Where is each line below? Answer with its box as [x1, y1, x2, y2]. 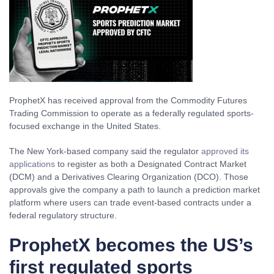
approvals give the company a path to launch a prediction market [9, 185, 260, 194]
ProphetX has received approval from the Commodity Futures [9, 95, 247, 105]
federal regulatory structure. [9, 210, 117, 220]
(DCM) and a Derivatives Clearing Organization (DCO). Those [9, 172, 248, 182]
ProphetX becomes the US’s [9, 235, 253, 255]
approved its [201, 146, 249, 156]
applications [9, 159, 55, 169]
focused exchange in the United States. [9, 121, 161, 131]
